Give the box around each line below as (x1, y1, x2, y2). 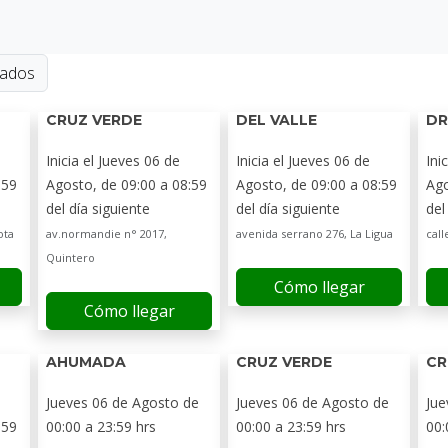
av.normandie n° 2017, (46, 226, 167, 241)
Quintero (46, 250, 95, 265)
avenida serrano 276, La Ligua (236, 226, 393, 241)
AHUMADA (46, 353, 126, 371)
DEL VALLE (236, 111, 317, 129)
